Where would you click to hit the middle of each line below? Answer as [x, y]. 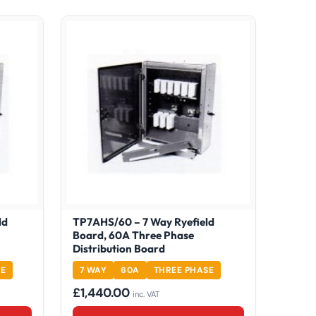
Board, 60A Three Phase [133, 236]
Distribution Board [119, 249]
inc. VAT [146, 294]
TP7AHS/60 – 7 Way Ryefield [143, 222]
